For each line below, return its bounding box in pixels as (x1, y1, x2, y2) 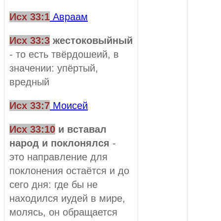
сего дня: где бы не (9, 179, 98, 190)
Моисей (50, 100, 88, 111)
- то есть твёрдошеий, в (9, 49, 119, 60)
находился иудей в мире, (9, 193, 125, 204)
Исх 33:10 (9, 124, 55, 135)
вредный (9, 76, 49, 88)
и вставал (58, 124, 107, 135)
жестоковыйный (53, 35, 133, 46)
